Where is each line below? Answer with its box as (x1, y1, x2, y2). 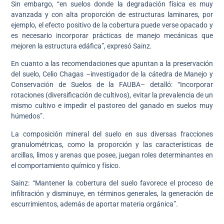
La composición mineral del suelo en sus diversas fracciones (11, 129, 213, 138)
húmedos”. (11, 112, 45, 120)
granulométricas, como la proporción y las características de (11, 140, 213, 148)
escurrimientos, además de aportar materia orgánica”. (11, 200, 178, 208)
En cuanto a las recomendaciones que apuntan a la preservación (11, 59, 213, 68)
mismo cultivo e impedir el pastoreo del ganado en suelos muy (11, 101, 213, 110)
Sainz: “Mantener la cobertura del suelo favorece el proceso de (11, 179, 213, 187)
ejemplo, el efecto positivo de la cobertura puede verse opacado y (11, 21, 213, 29)
